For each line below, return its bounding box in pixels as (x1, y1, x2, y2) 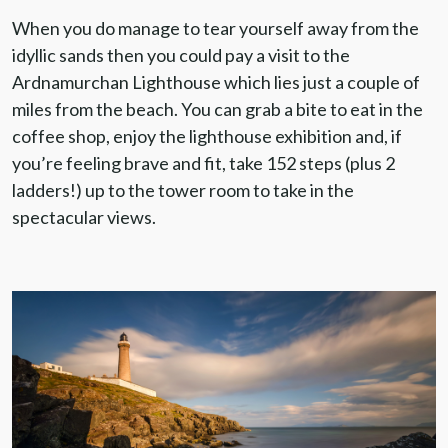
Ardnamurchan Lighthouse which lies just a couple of (12, 70, 420, 93)
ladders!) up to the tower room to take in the (12, 178, 354, 201)
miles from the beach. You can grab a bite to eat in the (12, 97, 423, 120)
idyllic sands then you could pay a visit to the (12, 43, 350, 66)
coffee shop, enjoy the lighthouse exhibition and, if (12, 124, 402, 147)
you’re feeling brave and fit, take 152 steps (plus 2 (12, 151, 395, 174)
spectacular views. (12, 205, 156, 228)
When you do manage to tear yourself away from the (12, 16, 419, 39)
